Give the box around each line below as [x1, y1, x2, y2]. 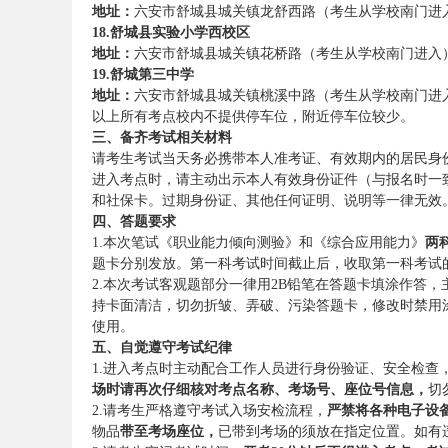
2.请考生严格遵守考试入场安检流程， [92, 403, 327, 418]
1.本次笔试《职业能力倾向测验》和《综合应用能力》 [92, 235, 425, 250]
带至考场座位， [120, 424, 218, 439]
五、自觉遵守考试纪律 [92, 340, 232, 355]
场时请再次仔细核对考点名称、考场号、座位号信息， [92, 382, 428, 397]
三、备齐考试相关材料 [92, 130, 232, 145]
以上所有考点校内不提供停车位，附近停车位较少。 [92, 109, 414, 124]
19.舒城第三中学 [92, 67, 202, 82]
